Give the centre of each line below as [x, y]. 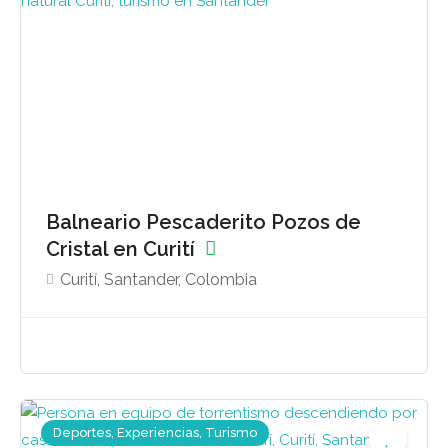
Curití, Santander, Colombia [158, 279]
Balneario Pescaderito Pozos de [203, 222]
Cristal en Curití [123, 249]
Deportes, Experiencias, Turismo [155, 432]
